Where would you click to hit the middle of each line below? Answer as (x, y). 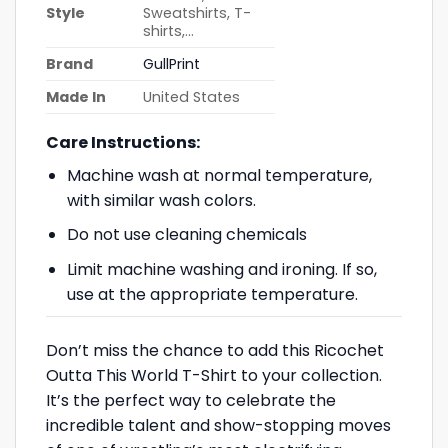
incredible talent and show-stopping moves (218, 426)
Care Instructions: (123, 142)
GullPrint (172, 63)
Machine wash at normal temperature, (219, 175)
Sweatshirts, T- (197, 12)
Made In (76, 96)
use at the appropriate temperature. (212, 294)
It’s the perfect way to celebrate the (191, 401)
